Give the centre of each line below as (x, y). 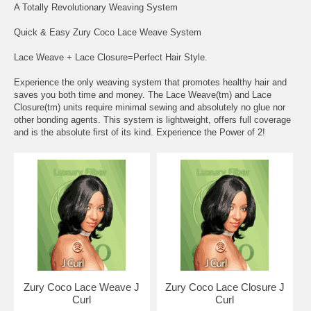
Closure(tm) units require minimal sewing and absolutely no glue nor (150, 107)
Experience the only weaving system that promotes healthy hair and (150, 82)
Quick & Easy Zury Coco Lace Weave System (108, 32)
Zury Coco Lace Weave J (82, 287)
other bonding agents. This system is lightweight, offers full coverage (152, 119)
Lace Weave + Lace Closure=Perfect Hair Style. (111, 57)
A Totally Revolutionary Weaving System (96, 7)
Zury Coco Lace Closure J (225, 287)
